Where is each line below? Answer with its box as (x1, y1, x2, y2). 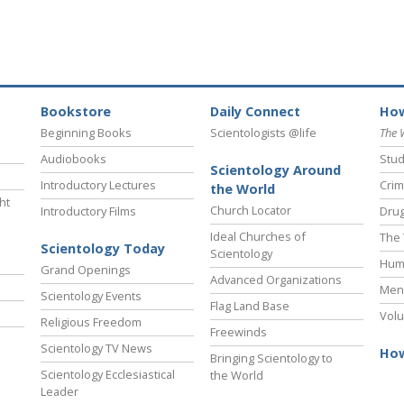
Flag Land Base (210, 298, 289, 315)
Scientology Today (41, 240, 165, 258)
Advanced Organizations (210, 271, 342, 289)
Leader (41, 383, 78, 400)
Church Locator (210, 202, 291, 219)
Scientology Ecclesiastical (41, 366, 175, 383)
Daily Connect (210, 103, 300, 121)
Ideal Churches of (210, 228, 306, 245)
